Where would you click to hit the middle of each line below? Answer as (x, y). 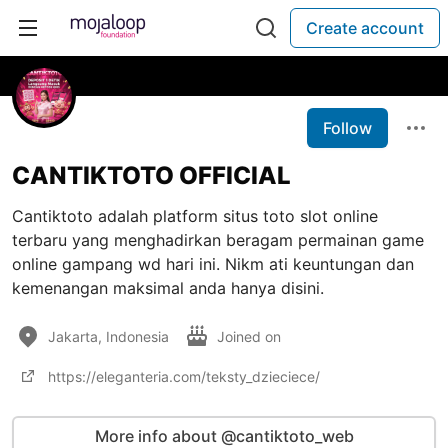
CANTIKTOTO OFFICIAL (151, 175)
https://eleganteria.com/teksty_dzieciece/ (184, 376)
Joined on (251, 336)
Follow (347, 128)
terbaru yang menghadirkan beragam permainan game (218, 240)
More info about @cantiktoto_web (224, 436)
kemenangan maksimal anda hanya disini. (168, 288)
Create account (365, 28)
